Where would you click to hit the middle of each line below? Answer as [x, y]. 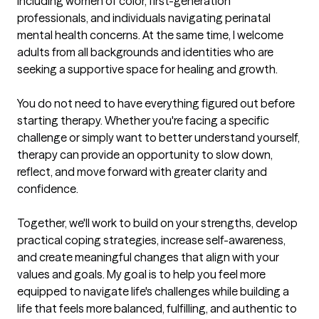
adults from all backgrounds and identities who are [145, 52]
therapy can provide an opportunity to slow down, [145, 155]
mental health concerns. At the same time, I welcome [150, 35]
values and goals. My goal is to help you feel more [141, 274]
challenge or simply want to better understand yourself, [158, 138]
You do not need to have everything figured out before [156, 104]
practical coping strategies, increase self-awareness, [151, 240]
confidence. [48, 189]
